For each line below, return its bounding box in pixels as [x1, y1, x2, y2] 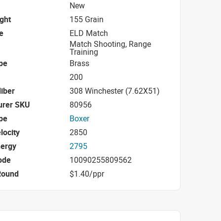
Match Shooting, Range [70, 38, 151, 49]
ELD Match [70, 27, 108, 38]
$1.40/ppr [70, 168, 104, 179]
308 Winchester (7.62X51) [70, 85, 160, 96]
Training [70, 46, 98, 57]
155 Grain [70, 13, 104, 25]
